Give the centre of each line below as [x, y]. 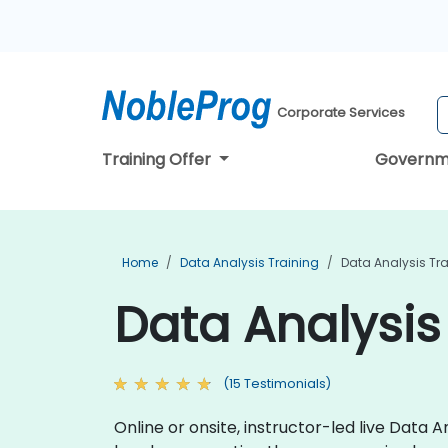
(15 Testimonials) [277, 383]
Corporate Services [341, 113]
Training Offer [158, 159]
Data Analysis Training [249, 262]
